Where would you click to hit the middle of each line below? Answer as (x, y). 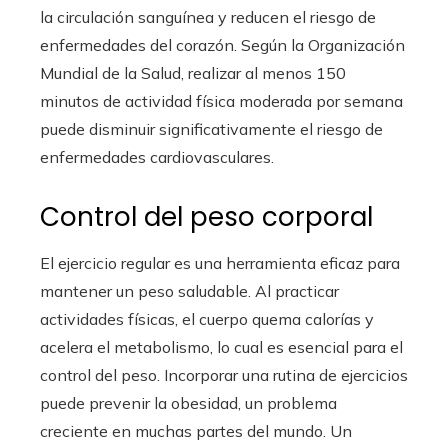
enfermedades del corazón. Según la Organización (222, 45)
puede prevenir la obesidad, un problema (188, 403)
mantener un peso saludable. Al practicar (189, 291)
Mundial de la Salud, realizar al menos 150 (193, 73)
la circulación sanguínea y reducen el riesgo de (208, 17)
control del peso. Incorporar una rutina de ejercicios (224, 375)
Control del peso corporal (206, 217)
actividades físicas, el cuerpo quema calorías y (207, 319)
